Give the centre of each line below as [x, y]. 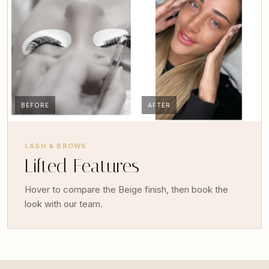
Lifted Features [82, 166]
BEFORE [35, 105]
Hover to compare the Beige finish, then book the [126, 189]
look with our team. [64, 204]
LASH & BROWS [56, 146]
